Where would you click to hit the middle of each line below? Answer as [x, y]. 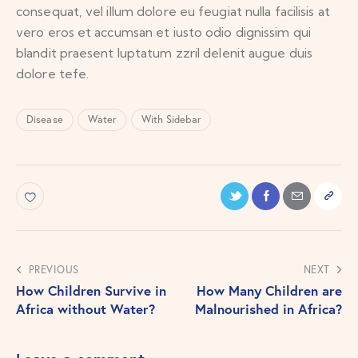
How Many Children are [269, 290]
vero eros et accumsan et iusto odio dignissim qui [163, 32]
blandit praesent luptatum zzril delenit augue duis [165, 52]
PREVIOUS [54, 269]
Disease [45, 120]
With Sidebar [171, 120]
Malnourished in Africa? [268, 308]
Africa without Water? [86, 308]
